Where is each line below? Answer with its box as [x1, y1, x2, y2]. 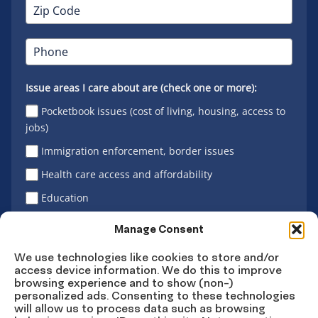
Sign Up [57, 269, 94, 283]
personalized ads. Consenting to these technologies [14, 287, 295, 302]
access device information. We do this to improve [14, 262, 282, 277]
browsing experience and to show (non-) [14, 275, 233, 290]
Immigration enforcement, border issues [41, 143, 235, 158]
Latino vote [41, 214, 94, 228]
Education [41, 190, 89, 204]
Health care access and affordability [41, 167, 213, 181]
